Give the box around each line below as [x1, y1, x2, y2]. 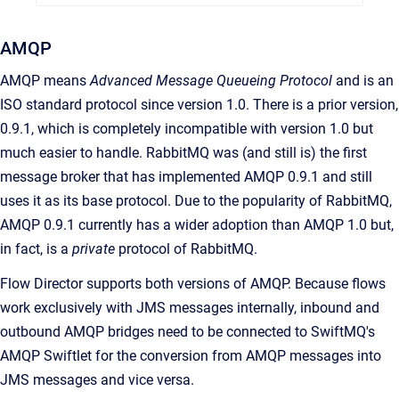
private [72, 240, 115, 258]
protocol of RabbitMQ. [115, 240, 257, 258]
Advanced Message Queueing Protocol [90, 72, 332, 90]
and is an [332, 72, 394, 90]
